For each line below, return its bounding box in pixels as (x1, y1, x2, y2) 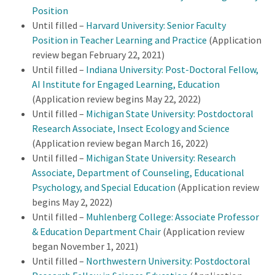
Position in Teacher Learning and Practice (32, 33, 207, 46)
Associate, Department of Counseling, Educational (32, 166, 244, 179)
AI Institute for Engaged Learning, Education (32, 77, 220, 90)
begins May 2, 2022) (32, 195, 112, 208)
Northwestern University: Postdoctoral (86, 254, 250, 267)
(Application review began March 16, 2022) (32, 136, 208, 149)
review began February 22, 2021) (32, 48, 165, 61)
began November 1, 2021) (32, 239, 138, 252)
